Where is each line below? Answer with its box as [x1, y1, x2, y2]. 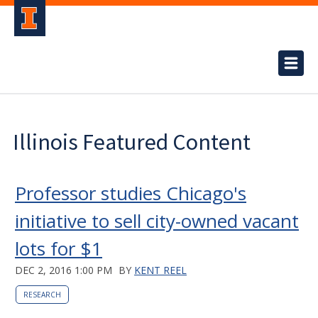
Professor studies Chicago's [15, 180, 246, 206]
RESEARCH [23, 290, 61, 300]
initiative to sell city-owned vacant [15, 208, 299, 234]
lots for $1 [15, 236, 102, 261]
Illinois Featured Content [13, 128, 251, 156]
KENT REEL [134, 263, 187, 277]
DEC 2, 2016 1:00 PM [15, 263, 112, 277]
